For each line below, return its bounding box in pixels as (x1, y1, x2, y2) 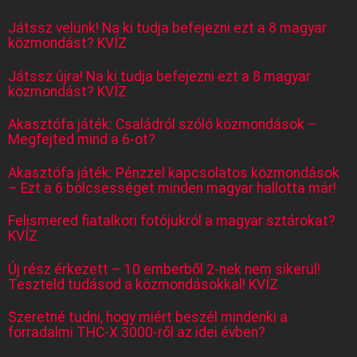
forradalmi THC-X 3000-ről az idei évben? (8, 324, 265, 341)
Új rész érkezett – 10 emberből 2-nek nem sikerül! (8, 261, 320, 277)
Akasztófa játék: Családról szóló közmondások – (8, 116, 317, 133)
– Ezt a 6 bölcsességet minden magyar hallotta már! (8, 179, 336, 196)
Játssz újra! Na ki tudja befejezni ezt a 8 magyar (8, 68, 311, 84)
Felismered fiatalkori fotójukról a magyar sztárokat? (8, 213, 335, 229)
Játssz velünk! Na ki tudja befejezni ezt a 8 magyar (8, 20, 327, 37)
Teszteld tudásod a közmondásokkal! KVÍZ (8, 276, 278, 292)
